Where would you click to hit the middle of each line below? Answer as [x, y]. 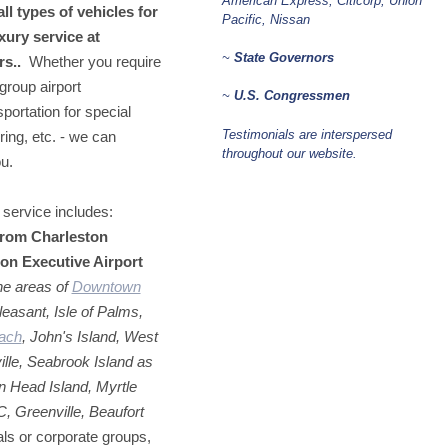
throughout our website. [289, 153]
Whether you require [90, 61]
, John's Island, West [89, 336]
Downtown [106, 286]
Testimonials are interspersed [307, 134]
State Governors [284, 57]
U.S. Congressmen [290, 95]
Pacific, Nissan [266, 19]
